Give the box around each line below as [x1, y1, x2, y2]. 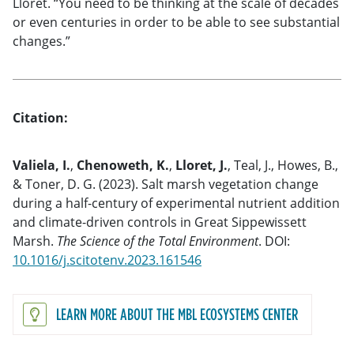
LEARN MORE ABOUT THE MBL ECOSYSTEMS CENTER [56, 304, 298, 325]
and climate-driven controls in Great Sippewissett [13, 213, 307, 232]
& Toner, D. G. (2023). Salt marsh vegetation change [13, 175, 318, 194]
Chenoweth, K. [73, 156, 169, 175]
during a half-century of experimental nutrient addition [13, 194, 340, 213]
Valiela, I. [13, 156, 70, 175]
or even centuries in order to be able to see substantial [13, 13, 340, 32]
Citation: [13, 109, 68, 127]
